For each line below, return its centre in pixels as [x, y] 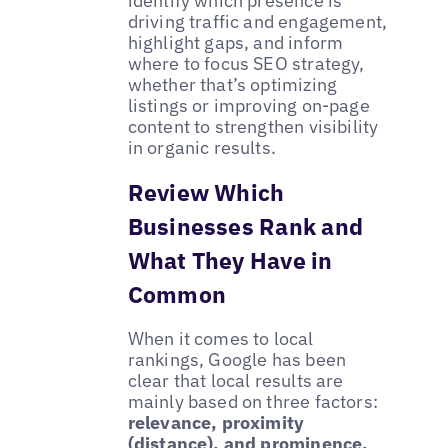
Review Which [206, 191]
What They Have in [230, 259]
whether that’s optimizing [232, 84]
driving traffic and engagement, [257, 21]
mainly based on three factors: [253, 401]
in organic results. [202, 147]
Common [176, 293]
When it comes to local [220, 338]
